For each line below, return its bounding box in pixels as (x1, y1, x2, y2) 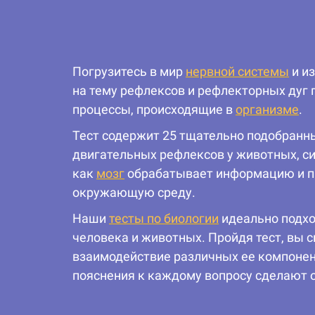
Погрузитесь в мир (72, 64, 186, 79)
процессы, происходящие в (72, 102, 236, 117)
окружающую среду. (72, 185, 195, 200)
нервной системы (186, 64, 289, 79)
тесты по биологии (109, 211, 219, 226)
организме (236, 102, 299, 117)
